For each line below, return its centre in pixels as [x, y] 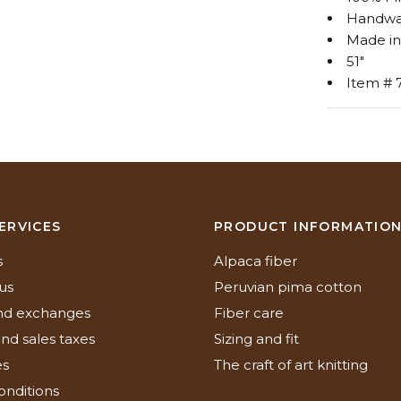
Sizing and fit [256, 339]
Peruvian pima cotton [288, 287]
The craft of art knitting [291, 365]
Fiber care [249, 313]
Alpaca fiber [256, 261]
